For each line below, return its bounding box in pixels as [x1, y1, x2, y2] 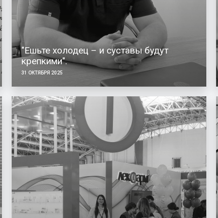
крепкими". [21, 55, 67, 67]
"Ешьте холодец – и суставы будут [21, 44, 168, 56]
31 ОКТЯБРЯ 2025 [21, 70, 63, 75]
